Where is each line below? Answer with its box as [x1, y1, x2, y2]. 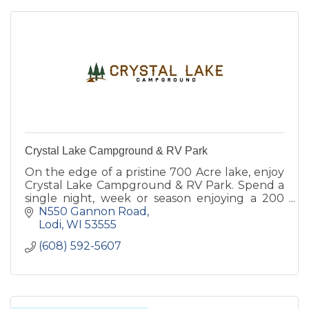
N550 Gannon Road [39, 205, 147, 219]
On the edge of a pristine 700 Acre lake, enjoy [25, 165, 284, 179]
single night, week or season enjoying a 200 [25, 191, 284, 205]
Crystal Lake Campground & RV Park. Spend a [25, 178, 284, 192]
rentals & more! [25, 217, 108, 231]
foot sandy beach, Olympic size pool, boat [25, 204, 284, 218]
